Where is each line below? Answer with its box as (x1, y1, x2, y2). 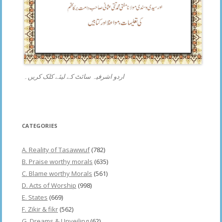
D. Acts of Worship (22, 180, 76, 190)
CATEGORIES (22, 121, 57, 129)
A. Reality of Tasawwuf (22, 145, 90, 154)
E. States (22, 192, 48, 202)
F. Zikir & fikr (22, 204, 58, 214)
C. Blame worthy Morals (22, 168, 92, 178)
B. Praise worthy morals (22, 157, 93, 166)
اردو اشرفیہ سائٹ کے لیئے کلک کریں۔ (24, 71, 124, 81)
